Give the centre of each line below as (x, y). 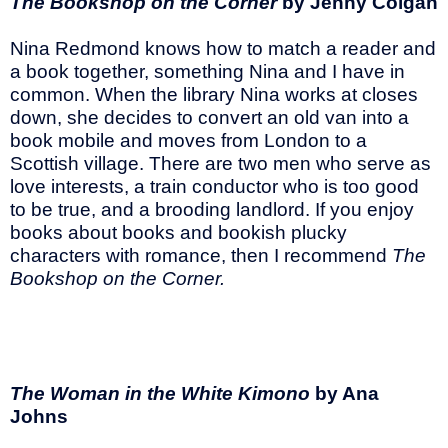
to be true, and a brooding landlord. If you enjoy (212, 210)
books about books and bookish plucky (178, 233)
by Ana (347, 394)
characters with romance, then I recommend (201, 256)
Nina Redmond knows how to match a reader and (223, 49)
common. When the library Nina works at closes (214, 95)
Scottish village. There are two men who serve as (220, 164)
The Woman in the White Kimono (162, 394)
